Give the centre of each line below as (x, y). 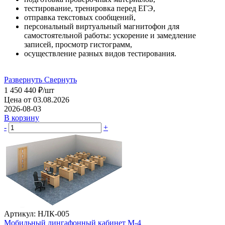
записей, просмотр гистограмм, (78, 44)
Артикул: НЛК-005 (37, 213)
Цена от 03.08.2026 (37, 99)
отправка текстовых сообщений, (80, 17)
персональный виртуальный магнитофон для (102, 26)
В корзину (22, 118)
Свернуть (61, 79)
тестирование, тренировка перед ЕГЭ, (91, 8)
